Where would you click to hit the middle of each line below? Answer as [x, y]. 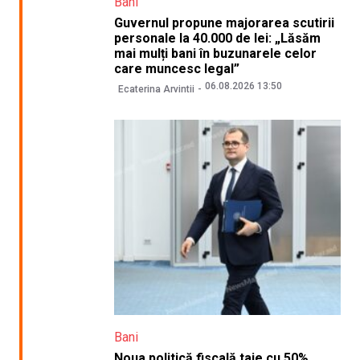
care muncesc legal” [177, 68]
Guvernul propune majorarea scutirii [225, 22]
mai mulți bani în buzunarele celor [216, 53]
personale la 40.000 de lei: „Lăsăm [218, 38]
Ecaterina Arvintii [157, 90]
